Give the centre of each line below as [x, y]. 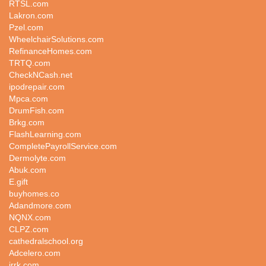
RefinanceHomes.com [50, 51]
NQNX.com [30, 217]
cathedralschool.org [46, 241]
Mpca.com [28, 99]
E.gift [18, 182]
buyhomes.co [34, 194]
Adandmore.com [40, 205]
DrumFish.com [37, 110]
